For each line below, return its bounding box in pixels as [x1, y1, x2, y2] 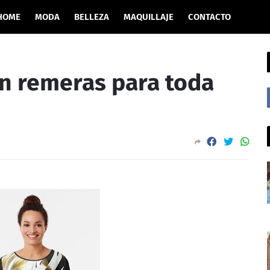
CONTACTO [188, 11, 231, 22]
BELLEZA [74, 11, 109, 22]
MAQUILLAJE [124, 11, 174, 22]
